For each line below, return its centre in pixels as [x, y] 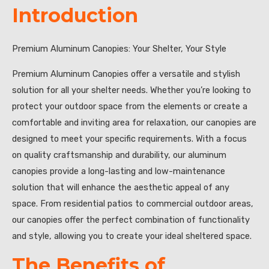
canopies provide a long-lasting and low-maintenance [119, 171]
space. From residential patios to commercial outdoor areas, [133, 203]
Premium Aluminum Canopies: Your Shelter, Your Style [119, 48]
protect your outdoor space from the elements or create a [130, 106]
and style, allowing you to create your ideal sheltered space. [132, 236]
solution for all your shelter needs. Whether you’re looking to [131, 90]
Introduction [75, 15]
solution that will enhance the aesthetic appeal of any [121, 187]
